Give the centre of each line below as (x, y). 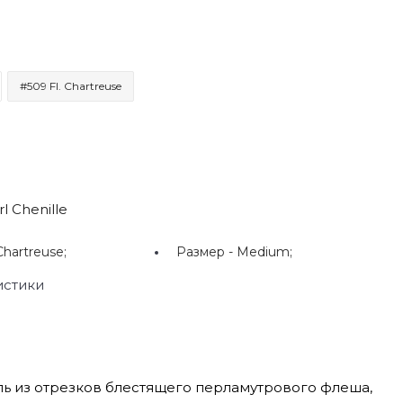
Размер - (207, 251)
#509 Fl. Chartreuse (70, 85)
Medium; (265, 251)
